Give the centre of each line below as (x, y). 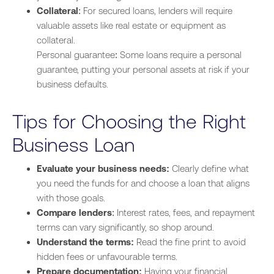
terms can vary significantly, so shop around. (125, 227)
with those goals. (71, 198)
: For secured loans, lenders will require (155, 10)
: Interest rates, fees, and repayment (183, 212)
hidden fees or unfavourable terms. (107, 256)
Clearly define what (209, 168)
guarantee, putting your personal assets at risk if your (143, 69)
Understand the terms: (85, 242)
